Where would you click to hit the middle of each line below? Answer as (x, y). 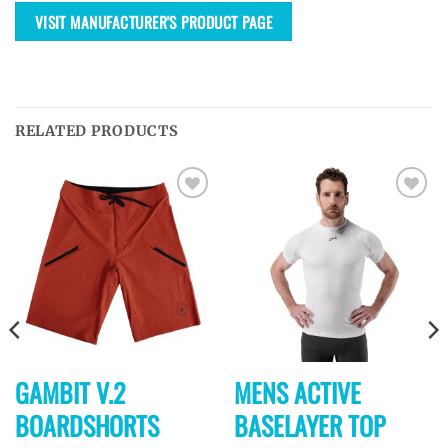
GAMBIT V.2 (69, 392)
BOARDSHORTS (86, 425)
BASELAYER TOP (309, 425)
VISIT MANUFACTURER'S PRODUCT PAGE (153, 21)
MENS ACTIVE (297, 392)
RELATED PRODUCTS (97, 131)
